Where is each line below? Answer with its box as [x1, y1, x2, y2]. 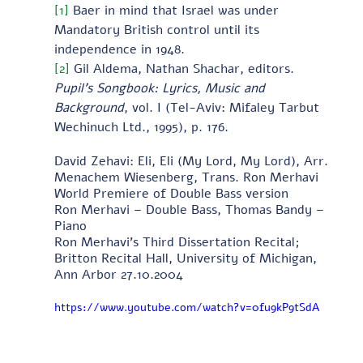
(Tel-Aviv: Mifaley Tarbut [164, 98, 323, 117]
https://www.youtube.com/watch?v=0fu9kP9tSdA [53, 299, 319, 315]
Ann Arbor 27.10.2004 [53, 265, 183, 284]
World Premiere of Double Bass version [53, 184, 293, 203]
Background [53, 98, 124, 117]
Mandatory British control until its [53, 20, 263, 39]
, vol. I [123, 98, 161, 117]
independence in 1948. [53, 40, 185, 58]
